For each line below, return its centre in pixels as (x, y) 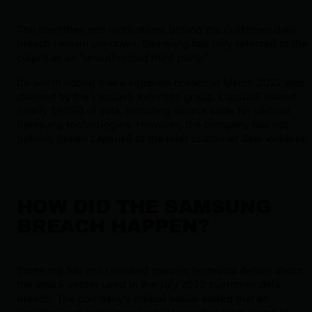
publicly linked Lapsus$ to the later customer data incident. (162, 138)
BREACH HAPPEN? (113, 226)
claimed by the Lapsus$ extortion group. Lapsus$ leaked (156, 96)
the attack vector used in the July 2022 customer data (148, 284)
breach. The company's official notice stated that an (143, 298)
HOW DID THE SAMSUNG (144, 206)
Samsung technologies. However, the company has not (153, 124)
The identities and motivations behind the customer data (156, 30)
